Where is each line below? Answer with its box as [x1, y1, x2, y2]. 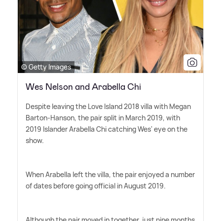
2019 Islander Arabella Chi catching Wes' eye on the [26, 124, 187, 134]
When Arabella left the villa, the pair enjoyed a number [26, 170, 195, 180]
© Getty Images [21, 62, 71, 72]
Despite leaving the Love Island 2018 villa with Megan [26, 102, 191, 111]
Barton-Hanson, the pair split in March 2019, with [26, 113, 180, 123]
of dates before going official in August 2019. [26, 181, 166, 191]
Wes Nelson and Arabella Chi [26, 81, 141, 93]
